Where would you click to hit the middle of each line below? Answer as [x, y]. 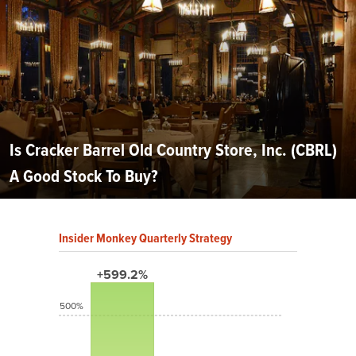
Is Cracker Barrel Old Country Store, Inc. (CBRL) [173, 149]
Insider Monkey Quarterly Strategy [145, 238]
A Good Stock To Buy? [84, 176]
